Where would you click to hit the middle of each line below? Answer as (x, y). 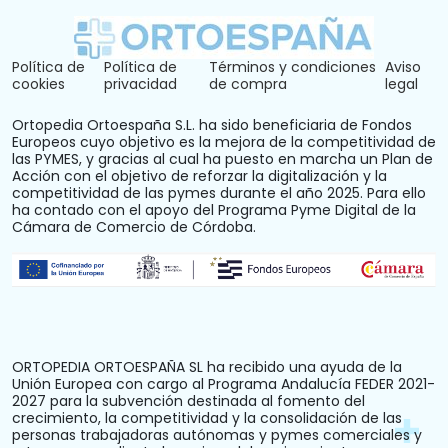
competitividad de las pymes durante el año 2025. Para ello (219, 192)
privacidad (140, 83)
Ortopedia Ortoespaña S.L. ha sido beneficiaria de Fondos (212, 124)
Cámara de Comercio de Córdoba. (134, 226)
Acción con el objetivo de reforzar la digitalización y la (199, 175)
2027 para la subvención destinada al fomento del (188, 400)
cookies (38, 83)
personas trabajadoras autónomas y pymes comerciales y (217, 434)
